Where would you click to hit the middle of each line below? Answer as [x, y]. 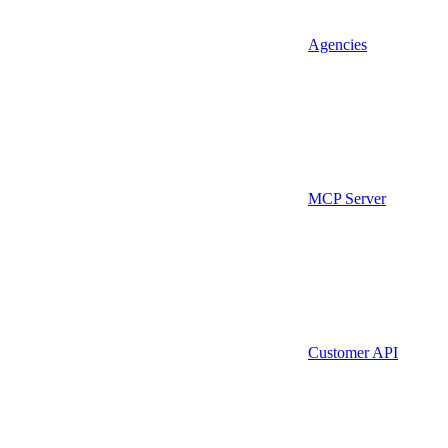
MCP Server [347, 198]
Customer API [353, 352]
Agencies [337, 44]
